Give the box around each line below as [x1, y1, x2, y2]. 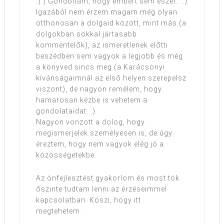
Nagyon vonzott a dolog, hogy [36, 117, 145, 126]
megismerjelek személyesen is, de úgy [36, 128, 172, 137]
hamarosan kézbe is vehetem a [36, 95, 147, 104]
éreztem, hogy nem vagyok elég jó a [36, 139, 164, 148]
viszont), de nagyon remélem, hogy [36, 84, 162, 93]
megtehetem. [36, 206, 82, 215]
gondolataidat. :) [36, 106, 95, 115]
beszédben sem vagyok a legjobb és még [36, 51, 183, 60]
